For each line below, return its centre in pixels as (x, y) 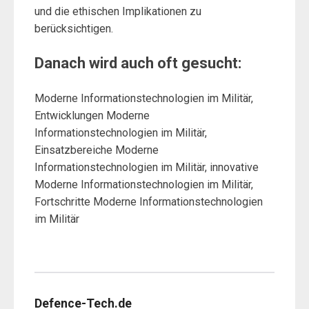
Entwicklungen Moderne (92, 116)
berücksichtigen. (74, 29)
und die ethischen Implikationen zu (118, 12)
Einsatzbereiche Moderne (97, 150)
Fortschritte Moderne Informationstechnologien (149, 202)
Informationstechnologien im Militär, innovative (147, 168)
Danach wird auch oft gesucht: (138, 63)
